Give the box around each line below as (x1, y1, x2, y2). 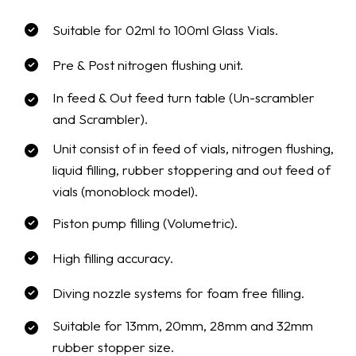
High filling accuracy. (52, 250, 174, 267)
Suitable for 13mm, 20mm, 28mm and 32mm (52, 317, 314, 335)
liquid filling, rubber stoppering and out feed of (52, 161, 331, 179)
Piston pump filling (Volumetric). (52, 215, 238, 232)
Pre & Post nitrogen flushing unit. (52, 56, 244, 74)
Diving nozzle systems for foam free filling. (52, 284, 305, 302)
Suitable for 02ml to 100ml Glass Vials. (52, 21, 279, 39)
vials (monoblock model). (52, 183, 199, 200)
